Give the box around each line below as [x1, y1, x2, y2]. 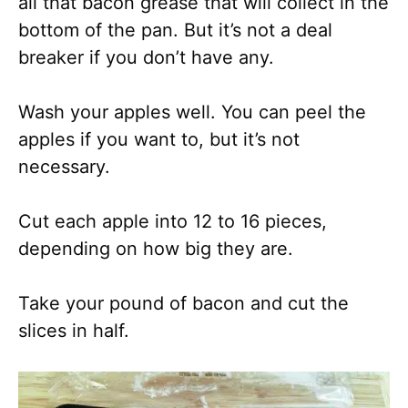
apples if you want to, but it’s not [18, 128, 300, 150]
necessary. [18, 156, 110, 178]
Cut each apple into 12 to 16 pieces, [18, 210, 327, 232]
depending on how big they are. [18, 238, 293, 260]
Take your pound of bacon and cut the [18, 292, 349, 314]
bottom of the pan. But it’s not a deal [18, 19, 332, 41]
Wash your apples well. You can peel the [18, 101, 366, 123]
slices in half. [18, 320, 129, 342]
